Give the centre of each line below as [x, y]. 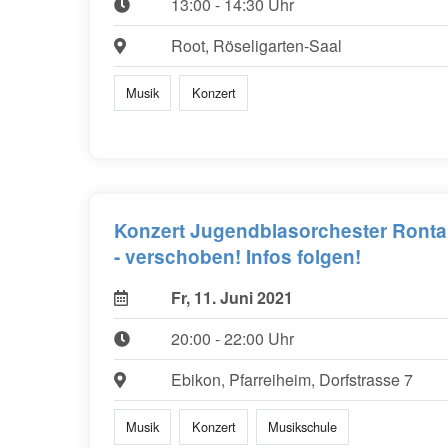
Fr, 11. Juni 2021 [231, 297]
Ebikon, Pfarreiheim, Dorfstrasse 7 [291, 379]
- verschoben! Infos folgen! [237, 256]
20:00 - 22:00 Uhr [232, 338]
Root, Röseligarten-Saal [256, 45]
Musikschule [302, 427]
